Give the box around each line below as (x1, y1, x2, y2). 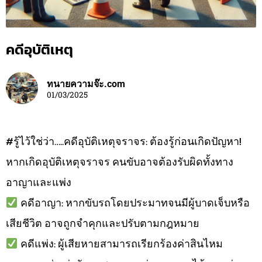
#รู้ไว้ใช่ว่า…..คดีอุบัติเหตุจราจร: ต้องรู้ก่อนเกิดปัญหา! (6, 133, 242, 149)
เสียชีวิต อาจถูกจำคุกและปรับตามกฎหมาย (6, 215, 199, 231)
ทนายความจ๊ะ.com (47, 78, 125, 90)
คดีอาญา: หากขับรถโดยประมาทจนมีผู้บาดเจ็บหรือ (18, 194, 250, 211)
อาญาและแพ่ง (6, 174, 71, 190)
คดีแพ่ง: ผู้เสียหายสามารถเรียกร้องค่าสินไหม (18, 235, 223, 251)
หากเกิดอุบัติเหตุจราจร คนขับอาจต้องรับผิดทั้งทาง (6, 153, 233, 170)
